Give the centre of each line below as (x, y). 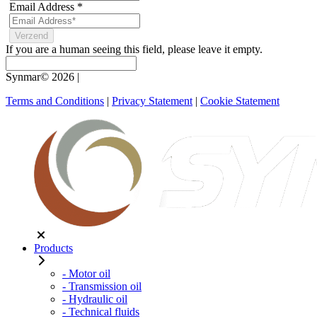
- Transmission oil (102, 286)
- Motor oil (86, 273)
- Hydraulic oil (95, 299)
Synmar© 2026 (40, 76)
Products (53, 248)
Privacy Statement (152, 100)
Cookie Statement (240, 100)
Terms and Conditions (55, 100)
